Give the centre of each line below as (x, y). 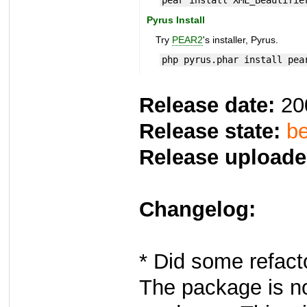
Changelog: (197, 210)
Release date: (207, 106)
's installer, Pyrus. (240, 40)
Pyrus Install (175, 21)
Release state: (210, 132)
